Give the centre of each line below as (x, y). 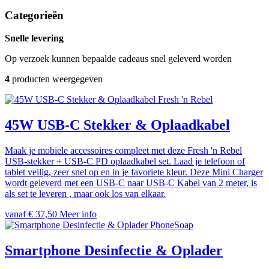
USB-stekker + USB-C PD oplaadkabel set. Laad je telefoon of (125, 162)
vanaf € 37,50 (32, 214)
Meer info (78, 214)
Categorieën (34, 15)
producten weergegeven (56, 79)
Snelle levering (34, 38)
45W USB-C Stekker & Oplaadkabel (117, 125)
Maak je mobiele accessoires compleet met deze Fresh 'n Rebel (123, 151)
